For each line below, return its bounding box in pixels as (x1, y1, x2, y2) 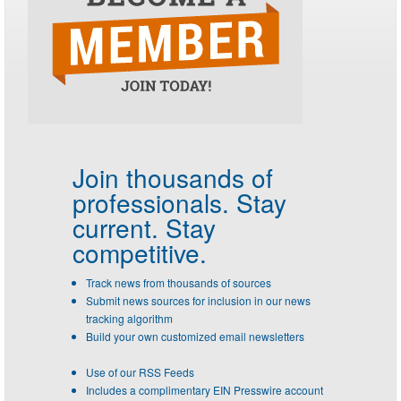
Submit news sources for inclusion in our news (86, 292, 311, 308)
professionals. (73, 183, 229, 220)
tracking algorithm (86, 310, 173, 326)
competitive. (73, 234, 207, 270)
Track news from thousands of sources (86, 274, 271, 290)
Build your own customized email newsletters (86, 328, 304, 344)
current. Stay (73, 209, 216, 245)
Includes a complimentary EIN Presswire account (86, 381, 323, 397)
